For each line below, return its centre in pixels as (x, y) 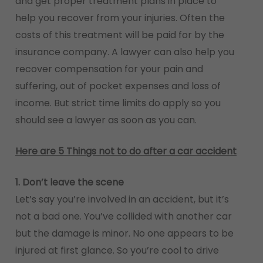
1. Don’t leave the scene (69, 182)
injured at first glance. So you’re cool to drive (117, 250)
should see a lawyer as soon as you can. (106, 120)
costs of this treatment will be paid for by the (119, 35)
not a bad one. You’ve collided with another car (123, 216)
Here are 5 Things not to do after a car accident (126, 151)
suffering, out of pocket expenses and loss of (118, 86)
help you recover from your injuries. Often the (120, 18)
